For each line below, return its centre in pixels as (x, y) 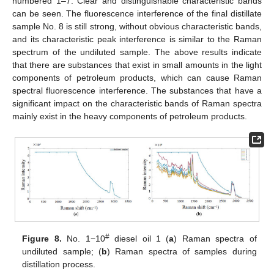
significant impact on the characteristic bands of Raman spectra (137, 104)
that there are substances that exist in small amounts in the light (137, 65)
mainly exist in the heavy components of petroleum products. (130, 117)
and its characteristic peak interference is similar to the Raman (137, 39)
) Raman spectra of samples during (182, 252)
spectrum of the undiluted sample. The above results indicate (137, 52)
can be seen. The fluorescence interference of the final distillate (137, 14)
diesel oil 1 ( (139, 239)
